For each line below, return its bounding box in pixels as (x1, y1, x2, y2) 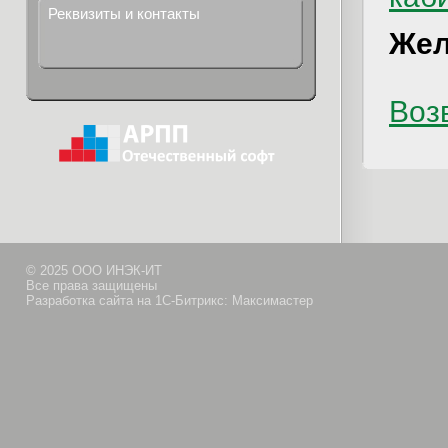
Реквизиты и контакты (48, 5, 200, 22)
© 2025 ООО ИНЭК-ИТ (26, 263, 162, 278)
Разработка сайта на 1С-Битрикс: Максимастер (26, 293, 313, 308)
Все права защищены (26, 278, 157, 293)
